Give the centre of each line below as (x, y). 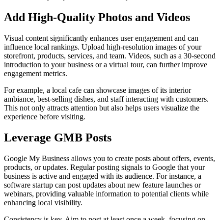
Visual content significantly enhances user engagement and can (101, 38)
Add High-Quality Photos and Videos (97, 17)
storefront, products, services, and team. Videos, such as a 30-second (110, 55)
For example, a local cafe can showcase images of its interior (97, 90)
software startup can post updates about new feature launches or (102, 185)
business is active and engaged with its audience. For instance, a (103, 176)
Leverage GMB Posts (58, 137)
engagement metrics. (36, 73)
